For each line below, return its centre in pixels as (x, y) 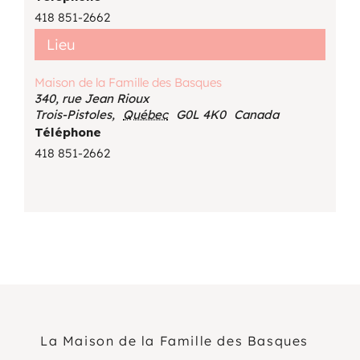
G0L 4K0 (201, 115)
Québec (146, 115)
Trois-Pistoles (74, 115)
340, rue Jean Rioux (92, 99)
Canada (257, 115)
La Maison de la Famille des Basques (174, 340)
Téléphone (68, 133)
